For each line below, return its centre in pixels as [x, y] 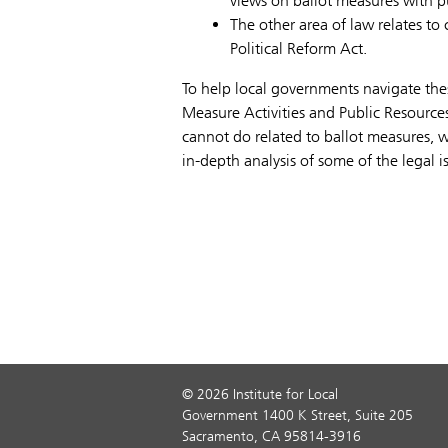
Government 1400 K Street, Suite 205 [297, 415]
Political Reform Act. [298, 48]
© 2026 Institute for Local [260, 394]
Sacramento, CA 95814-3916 [271, 436]
